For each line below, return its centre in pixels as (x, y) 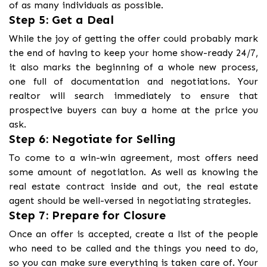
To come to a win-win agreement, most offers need (133, 157)
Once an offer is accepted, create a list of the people (133, 234)
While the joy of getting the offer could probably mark (133, 38)
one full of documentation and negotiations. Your (133, 81)
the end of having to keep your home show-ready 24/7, (133, 52)
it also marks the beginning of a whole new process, (133, 67)
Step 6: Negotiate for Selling (92, 139)
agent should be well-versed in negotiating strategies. (130, 200)
